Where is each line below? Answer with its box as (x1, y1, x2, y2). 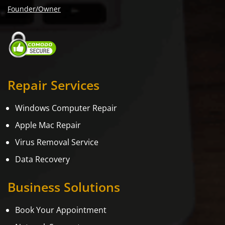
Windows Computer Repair (15, 102, 117, 114)
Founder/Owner (8, 4, 61, 14)
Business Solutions (8, 178, 120, 196)
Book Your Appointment (15, 204, 106, 216)
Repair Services (8, 76, 99, 94)
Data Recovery (15, 154, 70, 165)
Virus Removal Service (15, 137, 98, 148)
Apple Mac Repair (15, 120, 81, 131)
